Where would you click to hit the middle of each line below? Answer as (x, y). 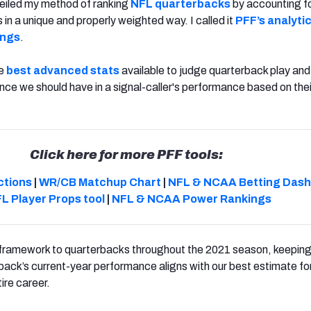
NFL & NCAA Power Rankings (191, 199)
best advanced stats (63, 70)
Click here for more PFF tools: (126, 154)
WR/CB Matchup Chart (100, 182)
